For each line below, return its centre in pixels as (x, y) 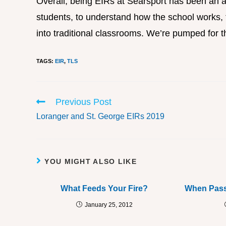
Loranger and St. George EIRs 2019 (100, 117)
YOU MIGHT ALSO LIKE (91, 162)
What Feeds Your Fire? (104, 189)
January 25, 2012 (108, 205)
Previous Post (83, 102)
